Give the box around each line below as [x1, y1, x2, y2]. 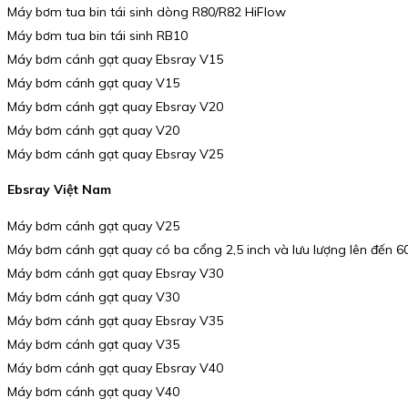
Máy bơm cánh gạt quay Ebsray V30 [7, 264, 223, 281]
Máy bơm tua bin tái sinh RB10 [7, 26, 188, 44]
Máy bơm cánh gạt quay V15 [7, 74, 179, 91]
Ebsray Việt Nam [7, 181, 111, 199]
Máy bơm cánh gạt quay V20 [7, 121, 179, 138]
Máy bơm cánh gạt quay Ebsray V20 [7, 97, 223, 115]
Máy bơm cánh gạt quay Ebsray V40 [7, 359, 223, 376]
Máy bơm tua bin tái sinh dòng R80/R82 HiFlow [7, 3, 286, 20]
